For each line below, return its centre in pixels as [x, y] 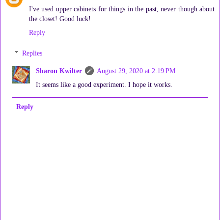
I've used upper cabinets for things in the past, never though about [122, 9]
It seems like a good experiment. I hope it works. [104, 84]
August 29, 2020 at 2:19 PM [136, 70]
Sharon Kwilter [59, 70]
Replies [32, 53]
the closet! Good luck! [60, 19]
